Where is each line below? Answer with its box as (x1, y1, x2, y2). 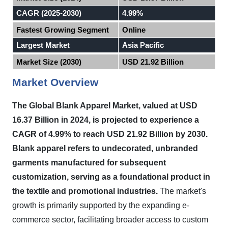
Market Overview (12, 76, 98, 89)
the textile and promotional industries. (12, 187, 158, 195)
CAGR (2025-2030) (16, 9, 82, 17)
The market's (158, 187, 206, 195)
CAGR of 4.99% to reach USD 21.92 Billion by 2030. (12, 130, 208, 138)
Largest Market (16, 41, 70, 49)
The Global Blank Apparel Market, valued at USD (12, 101, 197, 110)
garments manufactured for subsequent (12, 158, 166, 167)
